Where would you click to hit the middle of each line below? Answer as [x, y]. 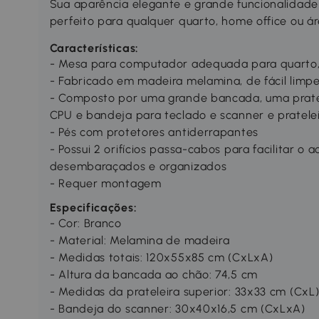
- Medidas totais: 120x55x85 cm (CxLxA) [161, 258]
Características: [94, 48]
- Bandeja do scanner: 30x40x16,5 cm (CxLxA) [177, 309]
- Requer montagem [105, 184]
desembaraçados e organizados [138, 167]
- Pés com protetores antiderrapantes [154, 132]
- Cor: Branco [85, 224]
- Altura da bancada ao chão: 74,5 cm [153, 275]
